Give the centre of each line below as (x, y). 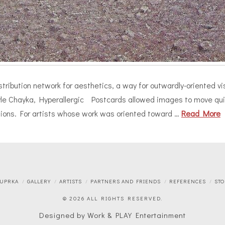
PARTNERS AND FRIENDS (126, 181)
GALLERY (39, 181)
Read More (201, 113)
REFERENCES (187, 181)
